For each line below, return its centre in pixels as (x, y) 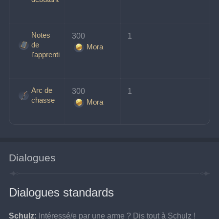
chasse (43, 100)
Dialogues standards (62, 193)
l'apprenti (45, 55)
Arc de (42, 90)
